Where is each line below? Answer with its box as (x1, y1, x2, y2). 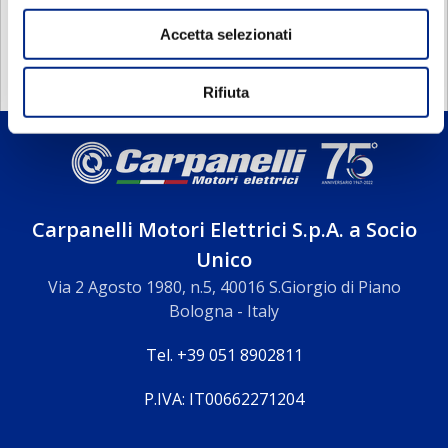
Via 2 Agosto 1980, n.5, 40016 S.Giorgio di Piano (47, 276, 401, 298)
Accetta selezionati (160, 25, 292, 43)
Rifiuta (203, 83, 249, 101)
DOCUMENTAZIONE (21, 10, 181, 32)
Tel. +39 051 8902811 (145, 344, 303, 366)
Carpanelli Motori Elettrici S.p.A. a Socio (31, 216, 417, 243)
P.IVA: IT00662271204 (144, 388, 304, 410)
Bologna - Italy (169, 300, 279, 322)
